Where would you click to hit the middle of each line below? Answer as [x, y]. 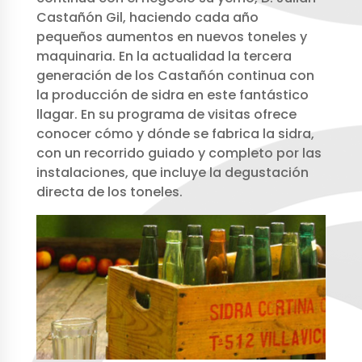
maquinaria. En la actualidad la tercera [164, 56]
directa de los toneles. [109, 192]
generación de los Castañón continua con [175, 75]
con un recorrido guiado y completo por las [179, 153]
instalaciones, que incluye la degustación [172, 172]
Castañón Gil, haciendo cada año [147, 17]
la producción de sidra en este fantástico [172, 95]
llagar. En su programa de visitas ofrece [166, 114]
